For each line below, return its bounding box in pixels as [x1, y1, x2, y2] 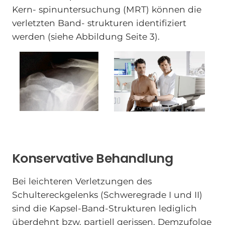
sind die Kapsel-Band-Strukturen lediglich [12, 202, 197, 213]
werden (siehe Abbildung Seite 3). [12, 31, 160, 42]
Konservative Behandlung [12, 150, 173, 168]
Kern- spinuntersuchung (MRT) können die [12, 4, 201, 15]
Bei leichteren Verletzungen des [12, 175, 152, 186]
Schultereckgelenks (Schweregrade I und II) [12, 189, 202, 200]
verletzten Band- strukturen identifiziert [12, 18, 186, 29]
